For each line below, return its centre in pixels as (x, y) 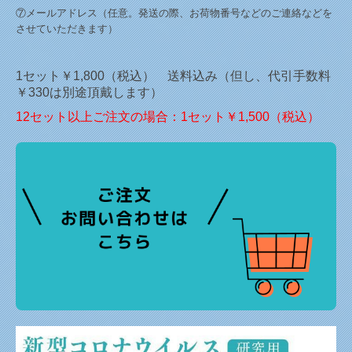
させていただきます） (67, 29)
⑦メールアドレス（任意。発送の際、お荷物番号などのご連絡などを (174, 13)
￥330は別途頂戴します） (89, 93)
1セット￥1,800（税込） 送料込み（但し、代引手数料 (173, 76)
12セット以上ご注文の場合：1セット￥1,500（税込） (168, 117)
